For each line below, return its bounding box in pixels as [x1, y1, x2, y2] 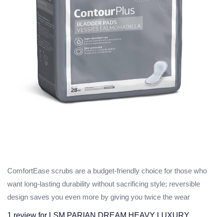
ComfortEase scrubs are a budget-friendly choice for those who [7, 167, 207, 175]
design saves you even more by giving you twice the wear [7, 193, 190, 201]
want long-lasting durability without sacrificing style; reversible [7, 180, 200, 188]
